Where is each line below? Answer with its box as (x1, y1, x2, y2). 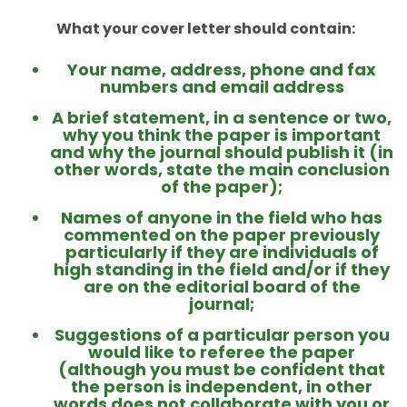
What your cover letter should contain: (56, 18, 355, 40)
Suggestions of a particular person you (54, 323, 390, 347)
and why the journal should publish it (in (50, 141, 393, 164)
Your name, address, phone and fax (67, 58, 376, 82)
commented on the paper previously (64, 223, 380, 247)
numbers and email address (99, 75, 344, 99)
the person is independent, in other (71, 375, 372, 399)
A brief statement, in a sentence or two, (52, 106, 392, 130)
